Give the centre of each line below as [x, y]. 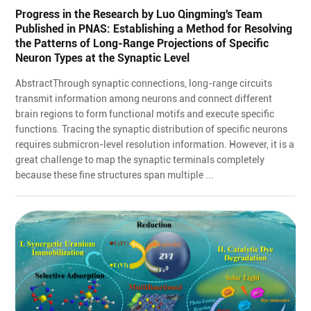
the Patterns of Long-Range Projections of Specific [142, 43]
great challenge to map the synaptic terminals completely [140, 159]
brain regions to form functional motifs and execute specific [145, 114]
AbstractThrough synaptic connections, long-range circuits [144, 83]
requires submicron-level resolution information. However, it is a [155, 144]
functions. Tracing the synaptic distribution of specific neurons [152, 129]
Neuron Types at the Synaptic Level [103, 58]
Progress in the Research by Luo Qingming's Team [139, 14]
